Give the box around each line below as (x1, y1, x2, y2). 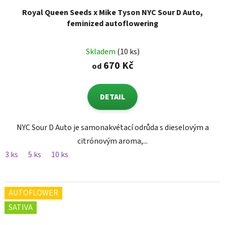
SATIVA (9, 202, 33, 213)
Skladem (85, 46, 117, 58)
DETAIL (100, 91, 125, 103)
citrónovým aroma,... (77, 136, 148, 147)
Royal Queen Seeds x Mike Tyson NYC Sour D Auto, (22, 7, 203, 19)
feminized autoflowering (67, 18, 158, 30)
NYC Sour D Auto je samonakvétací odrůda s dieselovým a (16, 122, 209, 134)
